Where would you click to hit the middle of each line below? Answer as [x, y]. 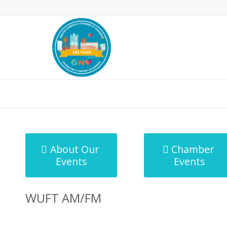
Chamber [193, 149]
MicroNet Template [60, 93]
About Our [74, 149]
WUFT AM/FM [63, 198]
